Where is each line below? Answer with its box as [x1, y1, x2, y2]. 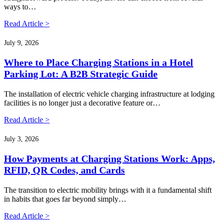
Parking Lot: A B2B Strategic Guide [4, 68, 158, 79]
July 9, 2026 [4, 39, 39, 47]
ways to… [4, 2, 36, 11]
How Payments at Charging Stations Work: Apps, [4, 153, 215, 164]
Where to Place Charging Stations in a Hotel [4, 56, 193, 68]
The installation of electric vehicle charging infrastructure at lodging [4, 89, 215, 98]
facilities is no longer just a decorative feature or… [4, 98, 161, 107]
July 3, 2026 [4, 135, 39, 143]
